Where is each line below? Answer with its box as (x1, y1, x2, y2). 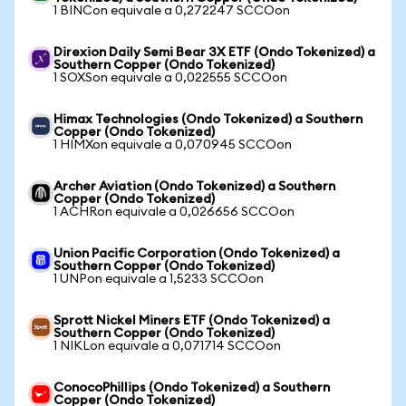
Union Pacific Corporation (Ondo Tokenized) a (53, 247, 340, 260)
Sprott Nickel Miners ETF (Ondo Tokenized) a (53, 314, 330, 327)
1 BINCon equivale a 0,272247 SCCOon (53, 5, 290, 17)
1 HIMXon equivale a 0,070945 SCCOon (53, 139, 292, 151)
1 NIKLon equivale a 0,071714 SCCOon (53, 340, 281, 353)
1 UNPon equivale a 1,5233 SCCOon (53, 273, 264, 285)
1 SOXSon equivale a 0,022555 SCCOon (53, 72, 287, 84)
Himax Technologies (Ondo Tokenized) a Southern (53, 113, 362, 126)
